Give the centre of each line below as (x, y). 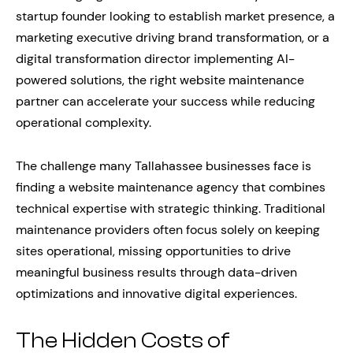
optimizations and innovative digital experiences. (156, 294)
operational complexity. (84, 123)
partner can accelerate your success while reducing (165, 101)
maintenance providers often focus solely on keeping (168, 230)
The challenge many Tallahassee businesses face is (163, 166)
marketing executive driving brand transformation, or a (173, 37)
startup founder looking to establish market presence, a (175, 16)
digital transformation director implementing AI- (155, 59)
